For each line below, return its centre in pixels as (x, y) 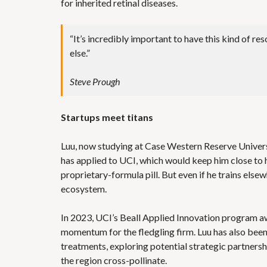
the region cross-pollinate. (115, 260)
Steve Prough (95, 81)
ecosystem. (84, 189)
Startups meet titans (107, 117)
